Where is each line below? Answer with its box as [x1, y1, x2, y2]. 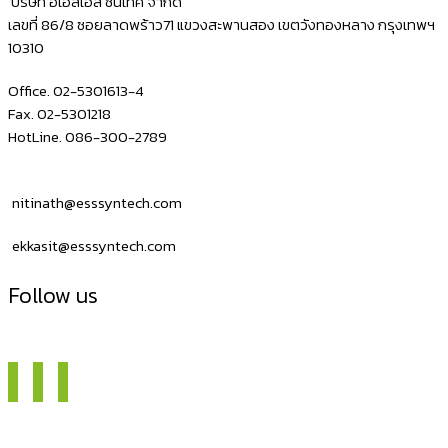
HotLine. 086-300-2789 [8, 125, 167, 149]
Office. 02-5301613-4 [8, 79, 144, 103]
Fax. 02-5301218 [8, 102, 111, 126]
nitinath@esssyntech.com [12, 191, 182, 215]
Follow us [8, 279, 98, 313]
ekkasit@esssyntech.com [12, 234, 176, 258]
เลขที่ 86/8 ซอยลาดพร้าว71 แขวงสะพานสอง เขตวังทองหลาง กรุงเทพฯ [8, 13, 435, 37]
